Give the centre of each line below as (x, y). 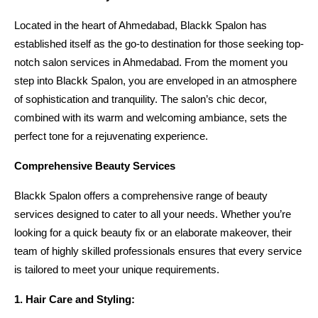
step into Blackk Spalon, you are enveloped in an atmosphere (155, 81)
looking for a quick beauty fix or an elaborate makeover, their (153, 232)
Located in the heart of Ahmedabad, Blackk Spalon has (141, 25)
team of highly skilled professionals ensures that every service (158, 251)
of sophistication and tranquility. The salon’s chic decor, (141, 99)
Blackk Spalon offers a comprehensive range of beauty (141, 196)
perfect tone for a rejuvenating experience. (111, 136)
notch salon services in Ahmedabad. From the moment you (151, 62)
